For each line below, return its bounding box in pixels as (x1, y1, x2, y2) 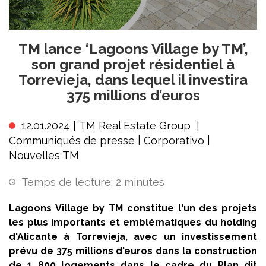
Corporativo (144, 134, 204, 147)
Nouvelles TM (9, 149, 79, 161)
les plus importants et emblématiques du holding (9, 217, 257, 228)
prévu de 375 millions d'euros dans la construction (9, 245, 257, 256)
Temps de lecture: (21, 176, 113, 188)
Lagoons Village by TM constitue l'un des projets (9, 202, 257, 214)
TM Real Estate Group (79, 119, 191, 132)
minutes (124, 176, 164, 188)
